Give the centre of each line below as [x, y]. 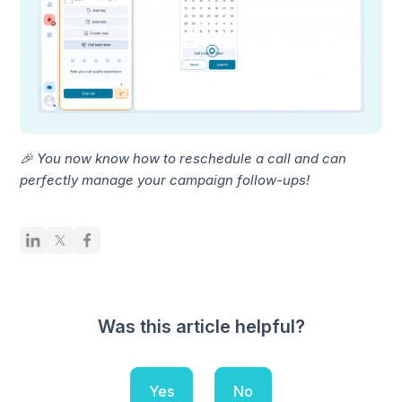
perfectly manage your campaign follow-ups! [165, 179]
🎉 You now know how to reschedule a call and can [184, 158]
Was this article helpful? [201, 326]
